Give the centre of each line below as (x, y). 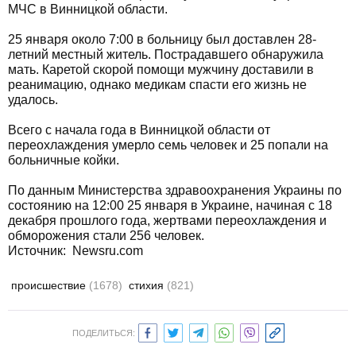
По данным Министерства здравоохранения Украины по (175, 190)
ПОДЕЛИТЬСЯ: (103, 333)
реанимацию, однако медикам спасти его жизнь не (157, 85)
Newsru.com (108, 251)
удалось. (33, 100)
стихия (148, 285)
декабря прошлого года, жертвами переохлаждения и (167, 221)
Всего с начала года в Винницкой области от (139, 130)
